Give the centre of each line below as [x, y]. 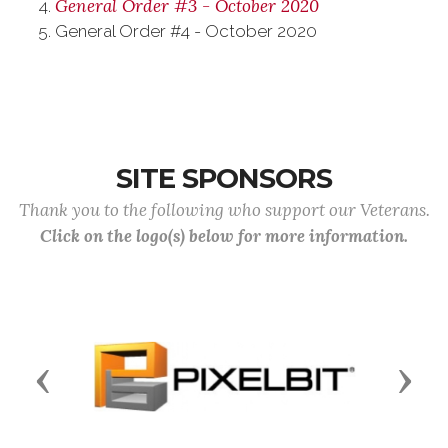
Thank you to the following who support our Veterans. [224, 209]
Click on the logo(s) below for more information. [224, 235]
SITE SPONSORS [224, 178]
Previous [83, 379]
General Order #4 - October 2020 [186, 30]
